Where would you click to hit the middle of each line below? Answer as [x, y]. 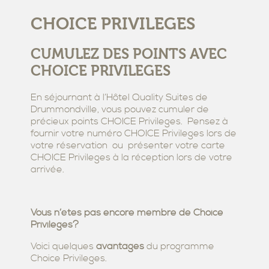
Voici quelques [63, 246]
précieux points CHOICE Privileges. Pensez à [129, 121]
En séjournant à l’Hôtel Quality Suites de [119, 97]
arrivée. [47, 169]
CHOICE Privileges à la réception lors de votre [131, 157]
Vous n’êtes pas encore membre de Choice [127, 212]
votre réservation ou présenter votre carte [128, 145]
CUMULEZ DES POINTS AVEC [129, 54]
